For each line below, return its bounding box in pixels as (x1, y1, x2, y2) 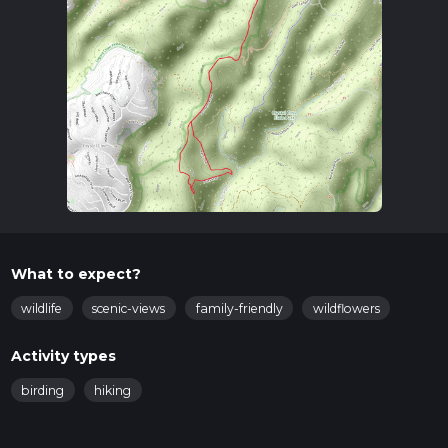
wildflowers (312, 300, 380, 316)
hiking (94, 383, 132, 399)
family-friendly (195, 300, 283, 316)
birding (21, 383, 64, 399)
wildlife (21, 300, 62, 316)
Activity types (10, 347, 116, 366)
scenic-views (92, 300, 166, 316)
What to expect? (10, 265, 141, 284)
